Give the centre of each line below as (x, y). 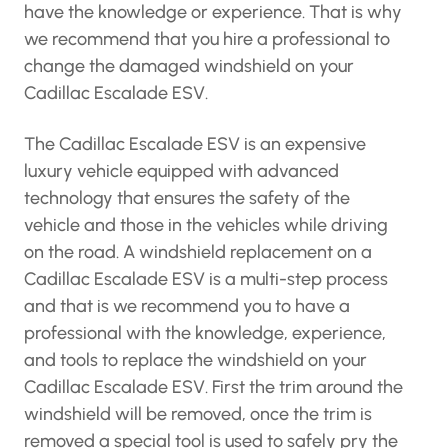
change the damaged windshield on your (189, 66)
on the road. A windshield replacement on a (198, 252)
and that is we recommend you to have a (187, 306)
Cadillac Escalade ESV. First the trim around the (213, 387)
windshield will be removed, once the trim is (198, 414)
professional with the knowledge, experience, (205, 333)
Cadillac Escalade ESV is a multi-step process (206, 279)
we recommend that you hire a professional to (207, 39)
